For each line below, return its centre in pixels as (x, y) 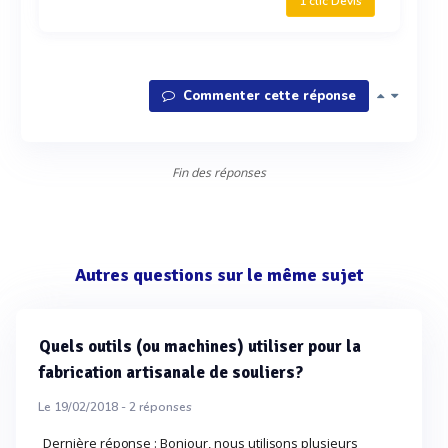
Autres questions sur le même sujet (219, 275)
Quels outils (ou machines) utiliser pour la (200, 346)
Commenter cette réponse (267, 96)
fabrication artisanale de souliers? (171, 372)
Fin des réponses (219, 172)
